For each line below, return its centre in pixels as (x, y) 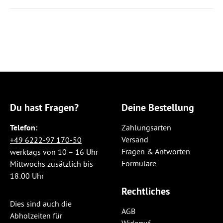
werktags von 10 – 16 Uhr (54, 152)
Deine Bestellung (158, 108)
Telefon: (24, 128)
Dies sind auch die (41, 204)
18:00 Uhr (27, 176)
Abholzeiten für (36, 216)
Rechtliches (146, 191)
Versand (135, 139)
